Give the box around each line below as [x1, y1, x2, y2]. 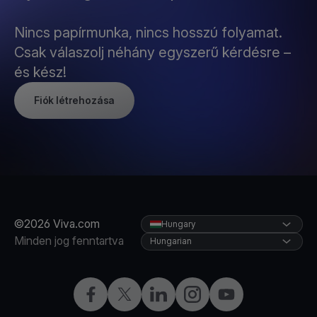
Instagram [183, 287, 232, 301]
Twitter [115, 287, 151, 301]
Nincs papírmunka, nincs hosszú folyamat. [14, 24, 282, 41]
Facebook [81, 287, 132, 301]
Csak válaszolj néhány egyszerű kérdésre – [14, 44, 291, 61]
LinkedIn [149, 287, 192, 301]
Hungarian [150, 236, 192, 246]
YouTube [217, 287, 263, 301]
